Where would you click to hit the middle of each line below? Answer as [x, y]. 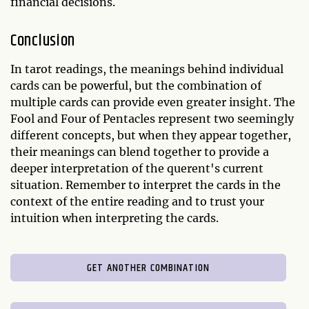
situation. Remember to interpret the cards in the [146, 185]
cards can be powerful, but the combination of [136, 85]
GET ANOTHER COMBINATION [148, 268]
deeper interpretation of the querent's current [137, 168]
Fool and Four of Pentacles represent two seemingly [152, 118]
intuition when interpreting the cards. [114, 218]
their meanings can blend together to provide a [140, 151]
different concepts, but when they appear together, [151, 135]
